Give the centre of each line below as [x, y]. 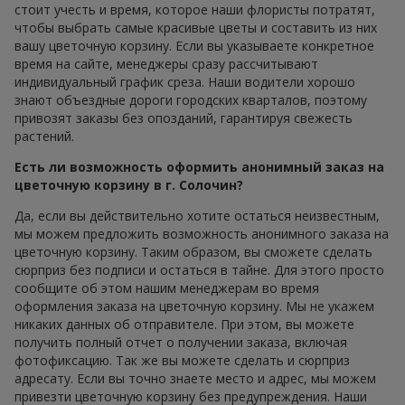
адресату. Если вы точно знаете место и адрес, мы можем [195, 378]
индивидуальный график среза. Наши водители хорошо [185, 81]
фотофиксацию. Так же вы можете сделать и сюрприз [182, 360]
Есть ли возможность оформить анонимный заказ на [199, 166]
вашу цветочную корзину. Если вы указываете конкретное [194, 45]
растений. [44, 136]
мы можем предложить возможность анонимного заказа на [202, 233]
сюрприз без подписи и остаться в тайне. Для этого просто [199, 269]
